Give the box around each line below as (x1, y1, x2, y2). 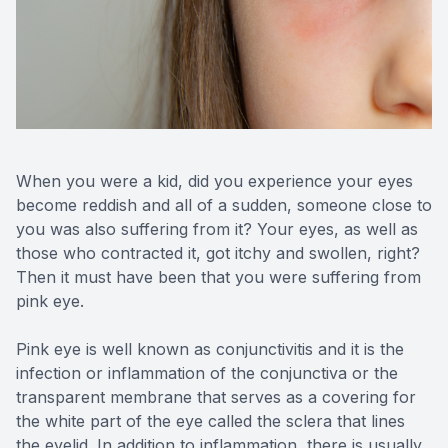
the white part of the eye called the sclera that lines (16, 411, 405, 432)
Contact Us (20, 68, 105, 88)
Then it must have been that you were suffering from (16, 267, 421, 288)
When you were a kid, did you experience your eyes (16, 171, 413, 192)
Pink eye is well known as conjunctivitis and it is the (16, 339, 404, 360)
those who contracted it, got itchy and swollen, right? (16, 243, 420, 264)
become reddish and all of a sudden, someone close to (16, 195, 432, 216)
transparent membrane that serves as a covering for (16, 387, 416, 408)
